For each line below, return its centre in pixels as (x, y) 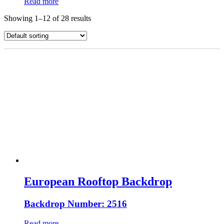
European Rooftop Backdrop (98, 182)
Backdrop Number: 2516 (75, 204)
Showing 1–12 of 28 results (47, 18)
